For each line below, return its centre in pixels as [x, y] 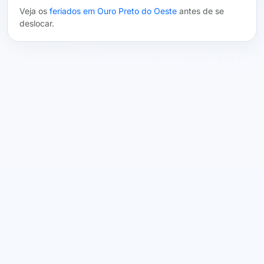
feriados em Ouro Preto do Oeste [113, 11]
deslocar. [37, 23]
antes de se [200, 11]
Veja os [34, 11]
